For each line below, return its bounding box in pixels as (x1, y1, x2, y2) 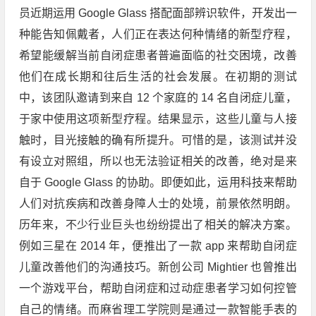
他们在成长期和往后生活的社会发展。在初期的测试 (18, 70, 297, 83)
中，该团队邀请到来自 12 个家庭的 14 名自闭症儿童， (18, 91, 297, 104)
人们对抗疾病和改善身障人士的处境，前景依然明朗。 (18, 197, 297, 209)
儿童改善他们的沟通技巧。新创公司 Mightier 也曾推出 (18, 260, 297, 273)
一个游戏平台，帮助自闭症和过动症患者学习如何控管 (18, 281, 297, 294)
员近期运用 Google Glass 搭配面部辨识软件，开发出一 (18, 6, 297, 19)
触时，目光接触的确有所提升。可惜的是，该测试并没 (18, 133, 297, 146)
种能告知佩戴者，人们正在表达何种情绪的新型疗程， (18, 28, 297, 40)
